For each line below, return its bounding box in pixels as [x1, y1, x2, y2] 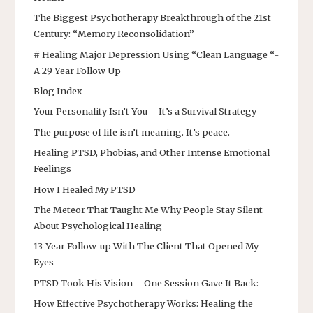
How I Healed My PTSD [34, 183, 136, 195]
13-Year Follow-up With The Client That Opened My [34, 240, 259, 252]
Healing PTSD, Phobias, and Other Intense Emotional [34, 147, 270, 159]
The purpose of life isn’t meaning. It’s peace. [34, 126, 230, 138]
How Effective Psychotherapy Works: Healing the [34, 298, 253, 310]
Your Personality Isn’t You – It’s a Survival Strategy [34, 105, 256, 117]
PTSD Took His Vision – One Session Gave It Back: [34, 277, 259, 289]
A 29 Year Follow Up [34, 64, 121, 76]
